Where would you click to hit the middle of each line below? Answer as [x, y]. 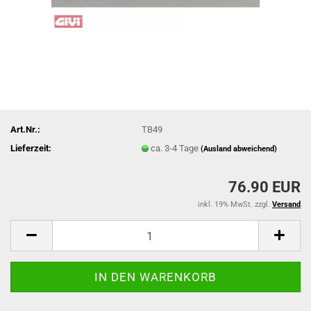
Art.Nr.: [25, 129]
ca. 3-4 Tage [176, 148]
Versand [286, 204]
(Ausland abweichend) [239, 149]
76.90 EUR [264, 187]
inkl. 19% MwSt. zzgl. [235, 204]
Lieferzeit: [31, 148]
